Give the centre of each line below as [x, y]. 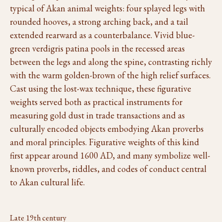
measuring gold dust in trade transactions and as [97, 115]
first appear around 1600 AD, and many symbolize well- [110, 155]
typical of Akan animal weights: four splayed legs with [108, 8]
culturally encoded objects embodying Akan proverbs [107, 129]
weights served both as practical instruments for [96, 102]
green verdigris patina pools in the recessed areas [97, 48]
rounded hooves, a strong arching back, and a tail [99, 22]
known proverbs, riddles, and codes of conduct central [108, 169]
